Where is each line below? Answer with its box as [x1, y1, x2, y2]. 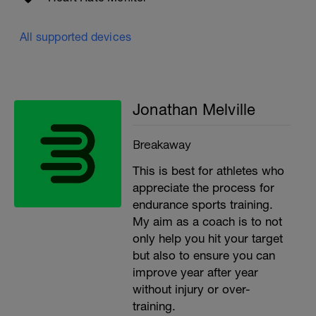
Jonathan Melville [133, 99, 256, 119]
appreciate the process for [133, 180, 274, 195]
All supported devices [20, 30, 132, 43]
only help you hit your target [133, 231, 283, 245]
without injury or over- [133, 281, 250, 296]
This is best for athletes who [133, 163, 284, 178]
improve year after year [133, 265, 258, 279]
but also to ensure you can [133, 248, 275, 262]
